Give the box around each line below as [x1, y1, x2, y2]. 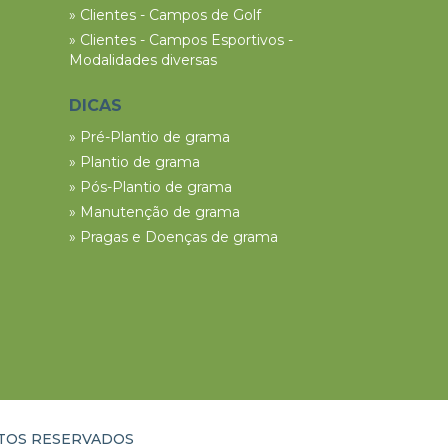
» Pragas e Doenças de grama [68, 228, 278, 246]
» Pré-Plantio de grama [68, 128, 230, 146]
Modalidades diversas [68, 51, 217, 69]
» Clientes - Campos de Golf [68, 6, 261, 24]
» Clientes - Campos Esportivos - [68, 31, 293, 49]
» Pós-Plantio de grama [68, 178, 232, 196]
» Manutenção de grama [68, 203, 240, 221]
